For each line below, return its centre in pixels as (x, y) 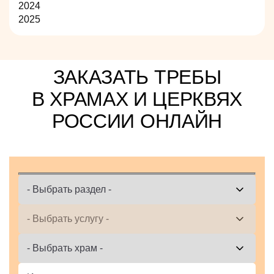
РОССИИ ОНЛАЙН (137, 121)
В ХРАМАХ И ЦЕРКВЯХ (137, 99)
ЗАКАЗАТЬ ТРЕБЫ (137, 77)
